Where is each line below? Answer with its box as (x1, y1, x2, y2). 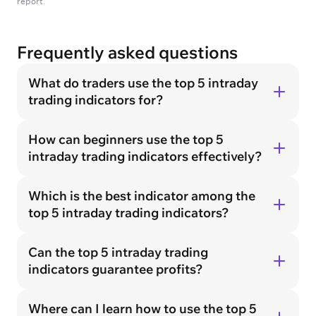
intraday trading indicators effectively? (28, 148, 262, 165)
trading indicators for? (28, 92, 164, 109)
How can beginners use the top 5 (28, 131, 224, 148)
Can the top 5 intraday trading (28, 244, 208, 261)
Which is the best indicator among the (28, 188, 255, 205)
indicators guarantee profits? (28, 261, 203, 278)
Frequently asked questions (17, 42, 238, 63)
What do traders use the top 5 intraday (28, 75, 258, 92)
